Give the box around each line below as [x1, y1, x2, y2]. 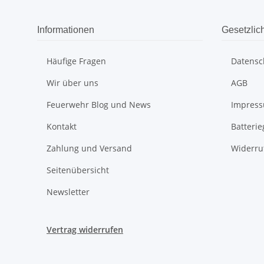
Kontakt [47, 121, 77, 133]
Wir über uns [47, 77, 98, 89]
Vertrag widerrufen [47, 224, 123, 236]
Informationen [37, 25, 94, 35]
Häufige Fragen [47, 55, 106, 67]
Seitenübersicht [47, 164, 109, 176]
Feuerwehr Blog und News [47, 99, 151, 111]
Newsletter [47, 186, 90, 198]
